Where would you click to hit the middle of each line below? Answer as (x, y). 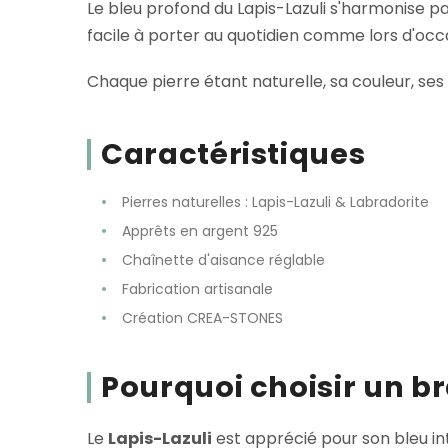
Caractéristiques (233, 153)
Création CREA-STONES (202, 318)
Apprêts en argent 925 (200, 231)
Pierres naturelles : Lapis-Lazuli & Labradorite (275, 202)
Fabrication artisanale (197, 289)
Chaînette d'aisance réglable (223, 260)
